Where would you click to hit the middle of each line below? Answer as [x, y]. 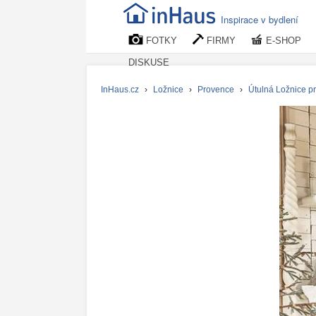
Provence [216, 89]
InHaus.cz [120, 89]
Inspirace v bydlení [260, 19]
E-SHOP [282, 41]
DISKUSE [149, 62]
